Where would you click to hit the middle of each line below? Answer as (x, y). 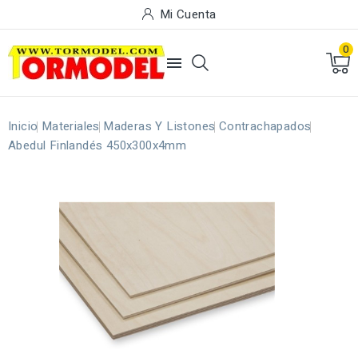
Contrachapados (265, 126)
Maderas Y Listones (159, 126)
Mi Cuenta (188, 14)
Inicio (23, 126)
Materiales (70, 126)
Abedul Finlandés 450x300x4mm (97, 145)
